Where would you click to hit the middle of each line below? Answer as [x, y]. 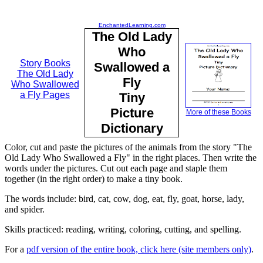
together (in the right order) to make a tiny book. [94, 179]
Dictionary [132, 128]
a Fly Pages [45, 95]
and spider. [25, 209]
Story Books [45, 63]
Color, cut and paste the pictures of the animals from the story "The [128, 147]
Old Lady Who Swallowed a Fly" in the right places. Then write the [131, 158]
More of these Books [218, 112]
